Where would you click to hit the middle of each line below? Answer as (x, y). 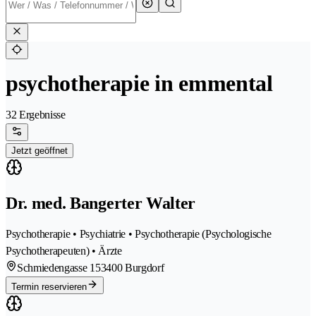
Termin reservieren (49, 287)
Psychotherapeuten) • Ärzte (64, 251)
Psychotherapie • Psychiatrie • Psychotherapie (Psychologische (139, 234)
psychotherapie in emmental (139, 84)
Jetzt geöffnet (39, 151)
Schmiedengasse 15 (59, 268)
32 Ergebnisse (36, 115)
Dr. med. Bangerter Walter (101, 203)
